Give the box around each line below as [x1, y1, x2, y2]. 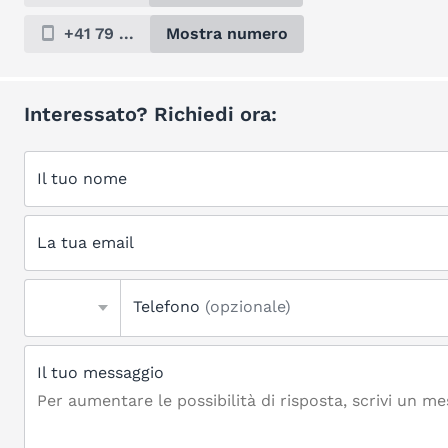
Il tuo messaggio [37, 363, 164, 382]
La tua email [37, 233, 134, 252]
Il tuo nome [37, 169, 127, 188]
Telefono [133, 297, 205, 316]
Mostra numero [166, 24, 288, 43]
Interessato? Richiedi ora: [24, 102, 277, 126]
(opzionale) [205, 297, 291, 316]
